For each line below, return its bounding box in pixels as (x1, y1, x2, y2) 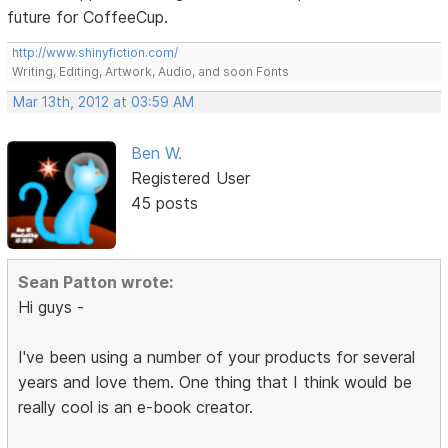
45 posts (130, 192, 198, 213)
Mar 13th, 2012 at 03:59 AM (13, 93, 195, 110)
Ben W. (130, 142, 182, 163)
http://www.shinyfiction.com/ (12, 44, 179, 60)
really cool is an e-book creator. (18, 397, 254, 418)
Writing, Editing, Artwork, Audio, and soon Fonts (12, 63, 290, 79)
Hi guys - (18, 297, 85, 318)
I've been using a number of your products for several (18, 347, 416, 368)
